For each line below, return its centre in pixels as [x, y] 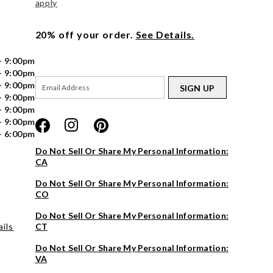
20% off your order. [84, 34]
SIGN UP [197, 88]
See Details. [165, 34]
